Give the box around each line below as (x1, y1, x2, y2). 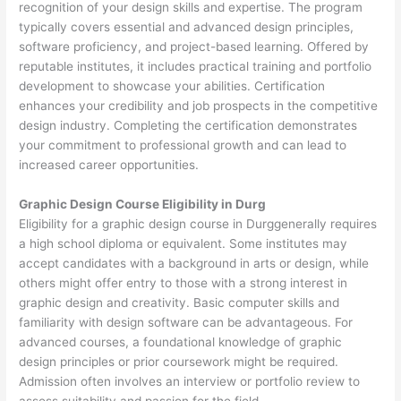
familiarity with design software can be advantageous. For (19, 314, 354, 329)
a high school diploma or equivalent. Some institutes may (19, 235, 348, 251)
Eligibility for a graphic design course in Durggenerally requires (19, 216, 378, 231)
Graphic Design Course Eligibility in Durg (19, 196, 267, 211)
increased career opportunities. (19, 157, 200, 172)
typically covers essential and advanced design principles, (19, 19, 354, 34)
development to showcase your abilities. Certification (19, 78, 326, 93)
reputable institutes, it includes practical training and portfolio (19, 58, 372, 73)
